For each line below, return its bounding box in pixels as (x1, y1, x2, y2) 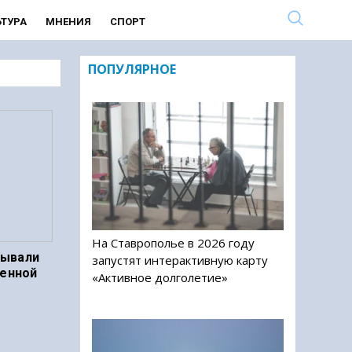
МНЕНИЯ (45, 16, 91, 27)
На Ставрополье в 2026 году (92, 234, 255, 251)
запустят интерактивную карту (92, 251, 268, 268)
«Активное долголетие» (92, 269, 228, 285)
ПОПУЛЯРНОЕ (88, 60, 176, 78)
